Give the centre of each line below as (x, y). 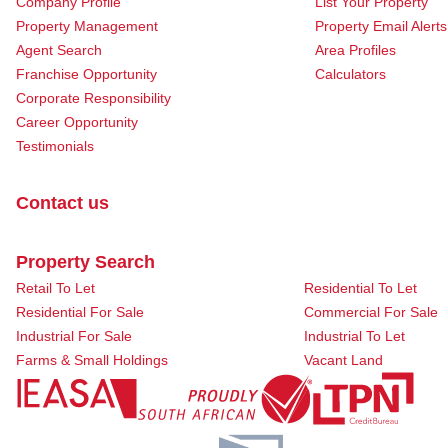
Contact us (62, 203)
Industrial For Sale (74, 336)
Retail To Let (55, 288)
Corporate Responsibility (93, 98)
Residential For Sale (80, 312)
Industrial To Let (354, 336)
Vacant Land (343, 360)
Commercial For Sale (370, 312)
